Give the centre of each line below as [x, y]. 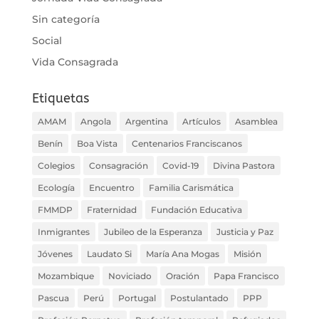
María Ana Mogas [182, 253]
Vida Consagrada [75, 62]
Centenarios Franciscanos [187, 143]
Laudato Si [109, 253]
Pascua [53, 298]
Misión [247, 253]
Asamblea [256, 121]
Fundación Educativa [196, 209]
